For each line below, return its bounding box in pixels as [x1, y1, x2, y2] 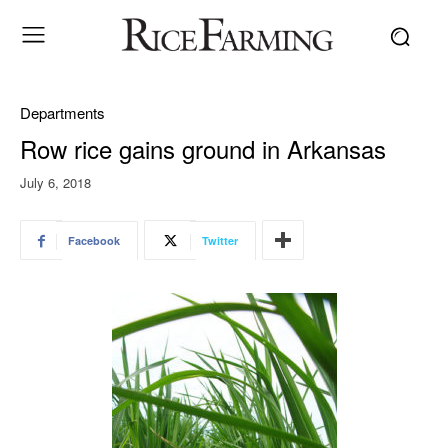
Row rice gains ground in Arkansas [20, 130, 386, 166]
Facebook [68, 233, 120, 249]
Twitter [202, 233, 238, 249]
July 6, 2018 [20, 173, 91, 193]
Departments [20, 101, 105, 123]
